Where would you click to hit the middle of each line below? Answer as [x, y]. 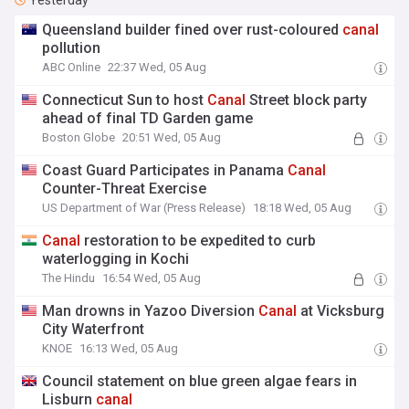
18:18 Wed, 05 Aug [303, 208]
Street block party [307, 100]
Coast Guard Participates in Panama [165, 170]
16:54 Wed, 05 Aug [152, 278]
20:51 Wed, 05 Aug [172, 137]
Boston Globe [79, 137]
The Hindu [69, 278]
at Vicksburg [341, 311]
